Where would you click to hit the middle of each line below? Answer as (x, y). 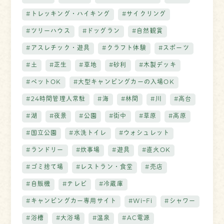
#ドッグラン (101, 32)
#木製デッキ (157, 66)
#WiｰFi (141, 202)
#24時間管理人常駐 (56, 100)
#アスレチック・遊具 (58, 49)
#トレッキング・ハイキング (68, 15)
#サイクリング (144, 15)
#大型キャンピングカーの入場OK (124, 83)
